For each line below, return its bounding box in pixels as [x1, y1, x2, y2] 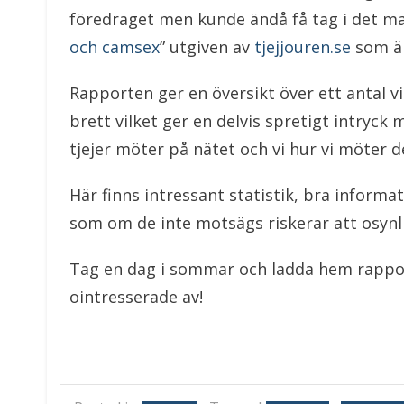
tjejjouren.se [254, 36, 351, 58]
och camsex [69, 36, 160, 58]
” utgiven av [160, 36, 254, 58]
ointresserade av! [69, 286, 203, 308]
